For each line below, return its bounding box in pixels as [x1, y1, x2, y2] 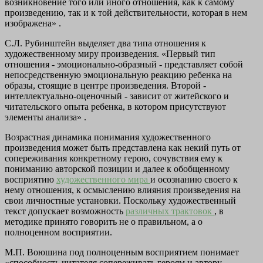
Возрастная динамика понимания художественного [5, 132, 211, 143]
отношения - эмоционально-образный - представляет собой [5, 59, 243, 70]
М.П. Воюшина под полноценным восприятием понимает [5, 247, 239, 258]
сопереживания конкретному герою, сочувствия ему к [5, 153, 222, 164]
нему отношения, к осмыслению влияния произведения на [5, 185, 241, 195]
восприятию [5, 174, 56, 185]
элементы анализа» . [5, 112, 86, 123]
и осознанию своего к [150, 174, 238, 185]
